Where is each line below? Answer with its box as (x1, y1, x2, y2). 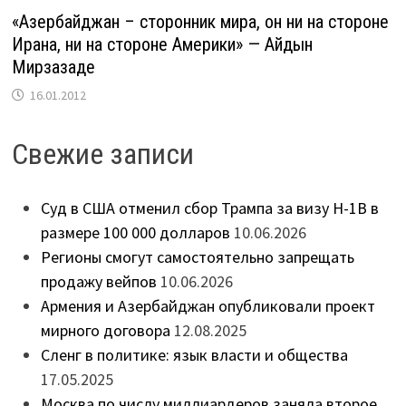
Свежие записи (11, 136, 194, 171)
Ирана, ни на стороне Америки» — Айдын (11, 33, 313, 55)
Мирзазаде (11, 55, 95, 78)
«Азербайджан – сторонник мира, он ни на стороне (11, 10, 389, 33)
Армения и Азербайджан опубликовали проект (40, 295, 375, 316)
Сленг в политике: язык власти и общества (40, 343, 348, 365)
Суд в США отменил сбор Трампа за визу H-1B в (40, 197, 379, 218)
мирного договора (40, 319, 170, 341)
